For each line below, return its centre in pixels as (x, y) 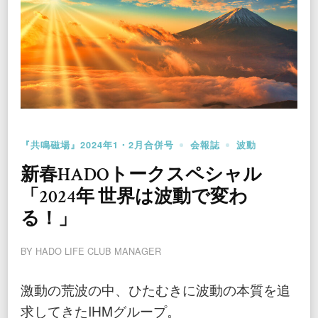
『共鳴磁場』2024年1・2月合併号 (97, 145)
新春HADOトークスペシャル (141, 175)
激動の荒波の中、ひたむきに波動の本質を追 (155, 290)
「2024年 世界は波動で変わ (134, 197)
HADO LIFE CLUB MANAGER (98, 251)
